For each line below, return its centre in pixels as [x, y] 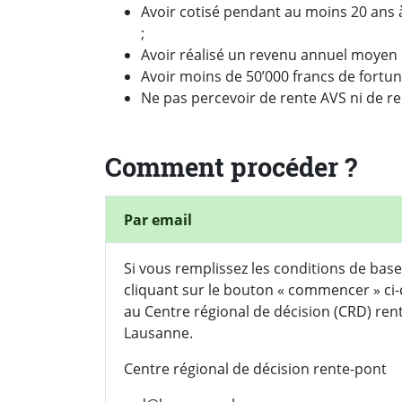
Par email [158, 219]
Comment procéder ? [231, 166]
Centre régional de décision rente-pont [255, 368]
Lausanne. [158, 332]
